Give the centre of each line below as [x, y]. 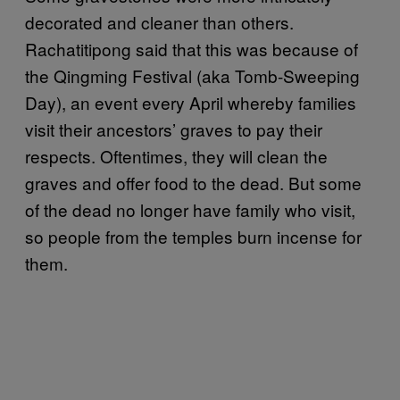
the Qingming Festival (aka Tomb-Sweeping [192, 75]
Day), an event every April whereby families [191, 102]
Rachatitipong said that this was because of [192, 49]
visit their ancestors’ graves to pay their [174, 129]
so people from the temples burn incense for [193, 236]
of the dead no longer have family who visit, [190, 209]
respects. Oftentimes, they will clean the [176, 156]
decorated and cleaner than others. [159, 22]
